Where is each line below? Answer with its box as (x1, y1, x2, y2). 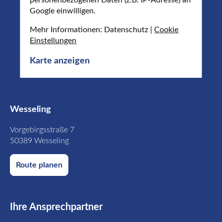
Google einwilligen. (30, 6, 96, 15)
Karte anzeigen (30, 56, 90, 65)
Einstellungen (30, 36, 77, 45)
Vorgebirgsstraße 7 (10, 126, 74, 134)
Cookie (154, 25, 179, 34)
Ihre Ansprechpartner (10, 202, 103, 212)
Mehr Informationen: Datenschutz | (30, 25, 155, 34)
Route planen (16, 161, 62, 169)
